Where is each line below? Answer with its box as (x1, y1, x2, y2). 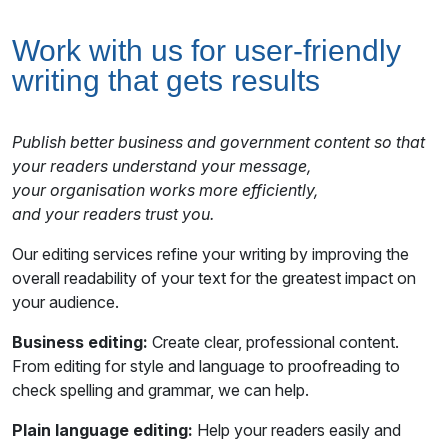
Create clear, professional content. (152, 332, 399, 353)
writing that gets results (12, 64, 320, 98)
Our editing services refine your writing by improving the (12, 244, 409, 265)
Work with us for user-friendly (12, 34, 401, 68)
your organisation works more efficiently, (12, 180, 318, 201)
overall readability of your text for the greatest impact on (12, 268, 416, 289)
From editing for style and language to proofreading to (12, 356, 400, 377)
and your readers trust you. (12, 204, 214, 225)
